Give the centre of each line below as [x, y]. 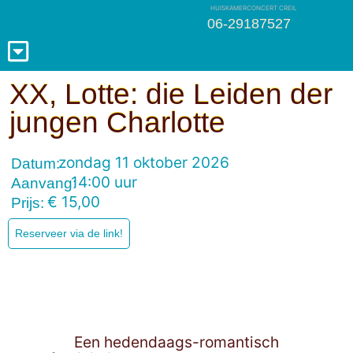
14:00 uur [104, 182]
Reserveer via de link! [69, 233]
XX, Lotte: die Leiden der [171, 94]
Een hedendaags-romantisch [176, 342]
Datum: [35, 163]
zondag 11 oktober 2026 [144, 162]
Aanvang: [44, 183]
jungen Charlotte [117, 123]
